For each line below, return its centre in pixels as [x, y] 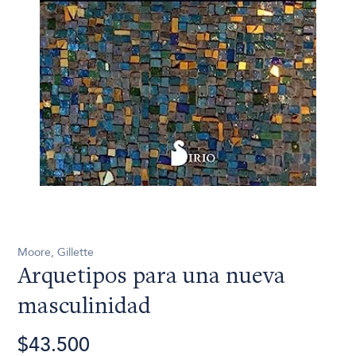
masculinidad [85, 307]
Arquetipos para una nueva [152, 277]
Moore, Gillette [56, 252]
